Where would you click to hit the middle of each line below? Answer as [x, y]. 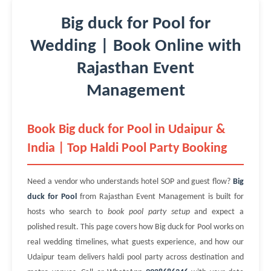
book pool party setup [149, 212]
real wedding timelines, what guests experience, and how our [135, 242]
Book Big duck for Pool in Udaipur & [126, 130]
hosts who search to [68, 212]
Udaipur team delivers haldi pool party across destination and [135, 257]
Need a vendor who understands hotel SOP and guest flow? [130, 182]
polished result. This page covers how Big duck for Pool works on [135, 227]
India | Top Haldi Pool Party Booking [127, 149]
